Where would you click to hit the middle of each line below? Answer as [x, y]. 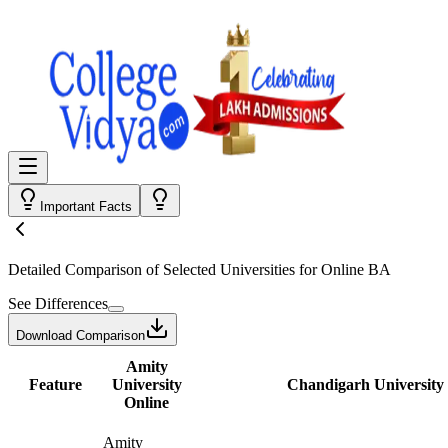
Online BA [356, 269]
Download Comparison [80, 335]
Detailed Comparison [75, 269]
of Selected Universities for [231, 269]
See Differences [58, 303]
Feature [55, 384]
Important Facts [86, 206]
